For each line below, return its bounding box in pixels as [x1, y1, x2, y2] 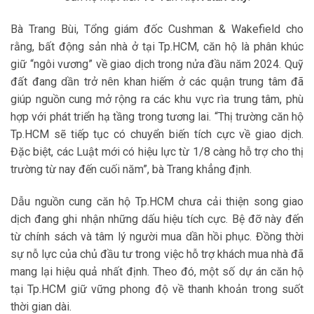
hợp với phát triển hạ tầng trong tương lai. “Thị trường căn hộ [11, 109, 303, 123]
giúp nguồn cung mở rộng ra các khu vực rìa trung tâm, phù [11, 92, 303, 106]
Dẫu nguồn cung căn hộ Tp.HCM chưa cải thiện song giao [11, 194, 303, 208]
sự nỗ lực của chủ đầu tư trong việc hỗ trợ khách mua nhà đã [11, 247, 303, 261]
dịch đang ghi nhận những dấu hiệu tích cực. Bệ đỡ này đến [11, 212, 303, 226]
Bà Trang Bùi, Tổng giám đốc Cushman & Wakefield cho [11, 22, 303, 36]
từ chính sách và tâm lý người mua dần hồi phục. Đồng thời [11, 229, 303, 243]
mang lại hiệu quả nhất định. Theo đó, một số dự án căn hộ [11, 264, 303, 278]
